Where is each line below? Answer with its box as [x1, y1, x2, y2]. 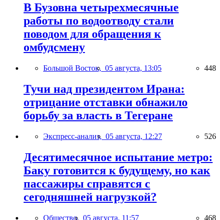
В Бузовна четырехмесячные [24, 1, 179, 14]
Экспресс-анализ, [43, 132, 106, 141]
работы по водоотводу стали [24, 14, 174, 27]
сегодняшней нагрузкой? [24, 190, 157, 203]
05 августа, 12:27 [106, 132, 162, 141]
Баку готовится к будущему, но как [24, 164, 210, 177]
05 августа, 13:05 [105, 64, 162, 73]
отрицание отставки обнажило [24, 96, 188, 109]
